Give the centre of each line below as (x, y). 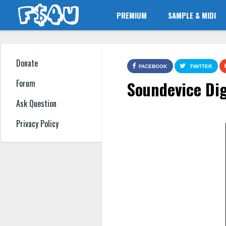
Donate (27, 63)
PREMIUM (132, 15)
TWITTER (201, 66)
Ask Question (36, 104)
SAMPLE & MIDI (192, 15)
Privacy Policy (37, 124)
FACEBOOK (153, 66)
